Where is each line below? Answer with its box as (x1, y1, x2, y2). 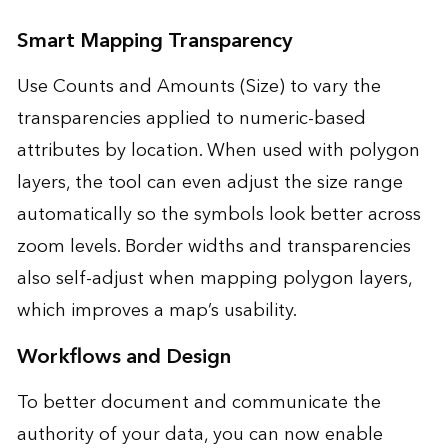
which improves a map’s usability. (16, 295, 297, 327)
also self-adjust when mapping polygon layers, (16, 263, 412, 295)
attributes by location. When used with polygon (16, 135, 420, 167)
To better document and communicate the (16, 387, 381, 419)
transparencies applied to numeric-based (16, 103, 366, 135)
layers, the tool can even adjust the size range (16, 167, 403, 199)
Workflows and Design (16, 339, 231, 376)
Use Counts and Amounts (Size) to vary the (16, 71, 381, 103)
